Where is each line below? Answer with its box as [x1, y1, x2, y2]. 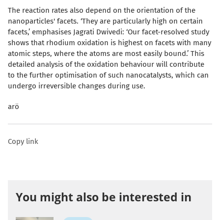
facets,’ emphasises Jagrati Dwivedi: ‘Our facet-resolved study [8, 27, 209, 37]
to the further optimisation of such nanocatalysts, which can [8, 71, 209, 80]
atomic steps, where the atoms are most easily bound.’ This [8, 49, 204, 58]
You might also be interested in [16, 189, 192, 205]
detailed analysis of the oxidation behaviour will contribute [8, 60, 204, 69]
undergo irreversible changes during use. [8, 82, 145, 91]
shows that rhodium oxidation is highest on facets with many [8, 38, 211, 48]
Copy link [8, 137, 38, 146]
